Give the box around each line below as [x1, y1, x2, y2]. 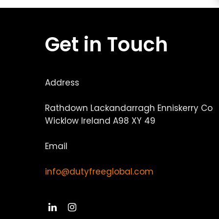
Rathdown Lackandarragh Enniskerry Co [45, 102, 213, 114]
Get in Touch [45, 31, 168, 58]
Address [45, 77, 79, 88]
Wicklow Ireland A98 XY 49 [45, 115, 155, 127]
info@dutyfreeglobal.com [45, 166, 153, 177]
